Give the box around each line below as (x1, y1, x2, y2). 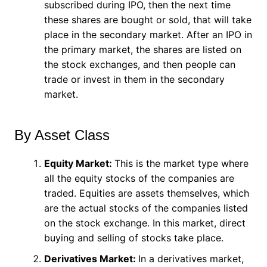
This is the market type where (114, 157, 249, 169)
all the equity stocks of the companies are (44, 172, 234, 184)
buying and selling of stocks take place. (44, 231, 226, 244)
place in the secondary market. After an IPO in (44, 28, 252, 41)
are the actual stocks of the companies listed (44, 201, 248, 214)
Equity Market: (44, 157, 114, 169)
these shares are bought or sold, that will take (44, 13, 252, 26)
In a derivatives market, (138, 252, 244, 265)
